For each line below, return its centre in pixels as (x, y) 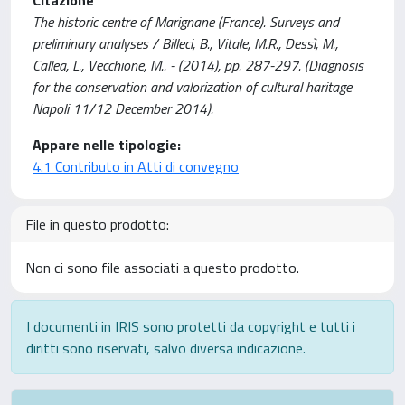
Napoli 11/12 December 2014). (123, 108)
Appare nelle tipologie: (107, 144)
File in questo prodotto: (97, 224)
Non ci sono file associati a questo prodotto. (162, 267)
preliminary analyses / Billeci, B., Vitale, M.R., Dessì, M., (185, 43)
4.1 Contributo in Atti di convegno (136, 166)
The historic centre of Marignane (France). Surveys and (186, 21)
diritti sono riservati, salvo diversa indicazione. (166, 348)
